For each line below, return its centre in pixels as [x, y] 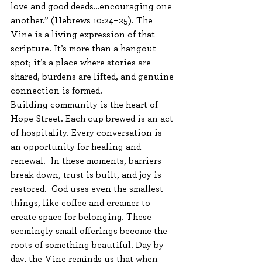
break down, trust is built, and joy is [87, 175]
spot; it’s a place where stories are [82, 63]
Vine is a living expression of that [84, 35]
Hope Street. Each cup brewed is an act [93, 119]
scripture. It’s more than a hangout [85, 49]
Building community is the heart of [85, 105]
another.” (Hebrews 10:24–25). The [83, 20]
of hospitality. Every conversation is [87, 133]
